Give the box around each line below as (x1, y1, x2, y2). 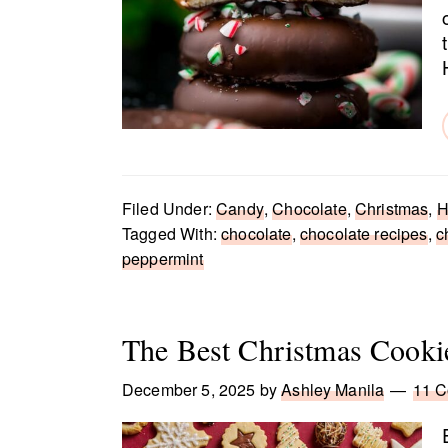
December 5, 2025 (122, 378, 256, 401)
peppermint (122, 247, 204, 270)
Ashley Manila (281, 378, 385, 401)
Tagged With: (122, 222, 222, 245)
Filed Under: (122, 197, 217, 220)
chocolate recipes (299, 222, 428, 245)
